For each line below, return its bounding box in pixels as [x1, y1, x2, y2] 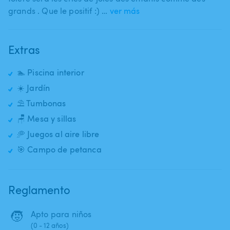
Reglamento [8, 181, 70, 197]
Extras [8, 41, 40, 57]
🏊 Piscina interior [17, 66, 84, 78]
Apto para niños [31, 208, 92, 220]
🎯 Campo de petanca [17, 143, 102, 155]
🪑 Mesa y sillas [17, 112, 76, 124]
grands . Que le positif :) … [8, 5, 108, 16]
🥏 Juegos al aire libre [17, 128, 100, 140]
